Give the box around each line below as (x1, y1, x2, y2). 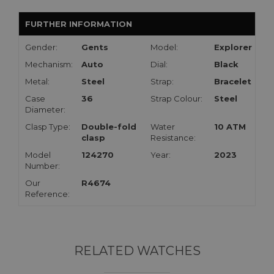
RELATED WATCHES (73, 243, 201, 259)
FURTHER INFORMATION (25, 19, 132, 29)
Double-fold (81, 122, 136, 132)
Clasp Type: (25, 122, 70, 132)
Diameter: (25, 105, 65, 115)
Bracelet (214, 76, 251, 87)
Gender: (25, 42, 57, 53)
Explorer (214, 42, 252, 53)
